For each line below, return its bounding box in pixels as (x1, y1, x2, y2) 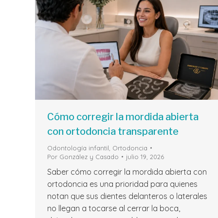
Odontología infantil (47, 144, 109, 152)
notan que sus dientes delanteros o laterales (47, 191, 207, 201)
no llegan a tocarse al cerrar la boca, (47, 203, 180, 214)
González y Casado (59, 153, 119, 161)
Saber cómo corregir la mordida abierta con (47, 167, 207, 177)
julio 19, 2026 (126, 153, 164, 161)
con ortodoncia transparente (47, 126, 179, 138)
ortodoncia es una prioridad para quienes (47, 179, 198, 189)
